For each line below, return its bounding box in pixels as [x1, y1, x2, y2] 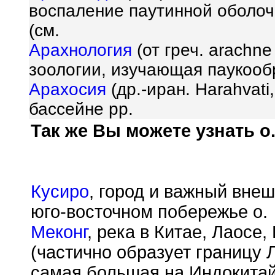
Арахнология [29, 41, 132, 60]
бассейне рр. [29, 99, 133, 119]
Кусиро [31, 182, 89, 201]
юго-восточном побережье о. [31, 202, 268, 222]
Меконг [31, 222, 87, 242]
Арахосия [29, 80, 106, 99]
